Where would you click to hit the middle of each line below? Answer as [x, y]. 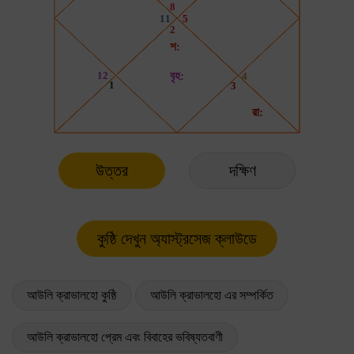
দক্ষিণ [242, 170]
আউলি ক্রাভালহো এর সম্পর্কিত [212, 295]
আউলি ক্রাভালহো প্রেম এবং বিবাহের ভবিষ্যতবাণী [125, 337]
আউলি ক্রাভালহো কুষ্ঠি [72, 295]
